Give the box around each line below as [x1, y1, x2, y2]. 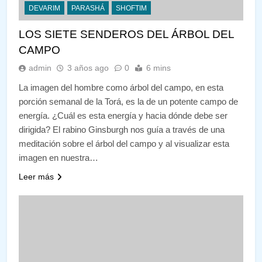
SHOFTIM [116, 4, 147, 13]
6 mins [146, 63, 171, 73]
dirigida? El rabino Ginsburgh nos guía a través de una [19, 125, 225, 135]
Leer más [19, 172, 54, 182]
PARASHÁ [71, 4, 105, 13]
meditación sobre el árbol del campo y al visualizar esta [19, 139, 229, 149]
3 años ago [67, 63, 109, 73]
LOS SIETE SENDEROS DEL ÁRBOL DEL [19, 28, 235, 41]
